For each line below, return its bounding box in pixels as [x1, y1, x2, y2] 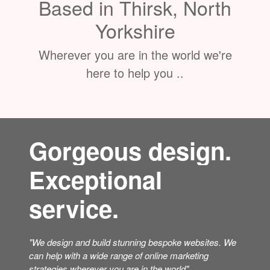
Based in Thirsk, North [39, 47, 231, 75]
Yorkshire [95, 70, 175, 98]
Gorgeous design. [28, 187, 231, 222]
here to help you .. [86, 118, 184, 136]
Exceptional [28, 216, 162, 251]
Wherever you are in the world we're [38, 100, 232, 118]
